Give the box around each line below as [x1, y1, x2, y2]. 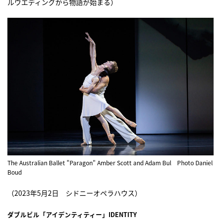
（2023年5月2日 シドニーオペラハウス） [7, 187, 142, 198]
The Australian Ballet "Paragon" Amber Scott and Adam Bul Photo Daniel [7, 158, 213, 167]
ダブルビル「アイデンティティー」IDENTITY [7, 209, 137, 219]
